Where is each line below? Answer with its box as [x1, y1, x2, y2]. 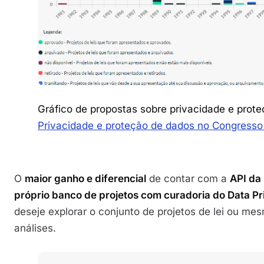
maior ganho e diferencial [25, 173, 146, 185]
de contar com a [146, 173, 230, 185]
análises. [14, 222, 56, 235]
